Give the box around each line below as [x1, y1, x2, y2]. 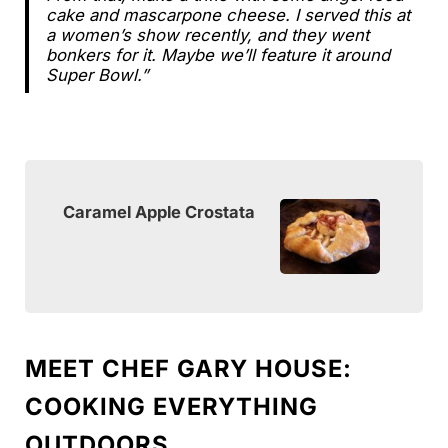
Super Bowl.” [45, 65, 148, 86]
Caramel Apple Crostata [63, 201, 256, 222]
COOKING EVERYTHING [24, 392, 318, 422]
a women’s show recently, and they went [45, 25, 369, 46]
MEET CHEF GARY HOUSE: [24, 354, 352, 384]
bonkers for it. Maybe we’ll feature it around [45, 45, 390, 66]
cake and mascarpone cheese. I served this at [45, 5, 410, 26]
